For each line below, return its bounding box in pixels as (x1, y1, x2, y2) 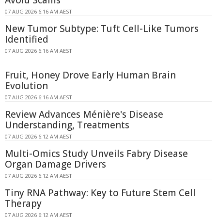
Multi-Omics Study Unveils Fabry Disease (5, 147, 188, 160)
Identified (5, 32, 48, 46)
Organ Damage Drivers (5, 157, 106, 170)
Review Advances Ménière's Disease (5, 108, 163, 121)
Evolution (5, 79, 48, 92)
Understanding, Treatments (5, 118, 129, 131)
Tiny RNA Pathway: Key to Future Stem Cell (5, 186, 196, 199)
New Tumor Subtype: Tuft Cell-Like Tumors (5, 22, 199, 35)
